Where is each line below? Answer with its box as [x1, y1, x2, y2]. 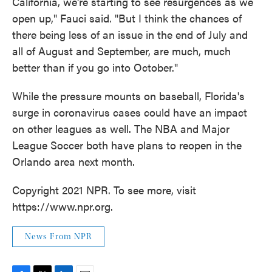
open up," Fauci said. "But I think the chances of [12, 10, 242, 26]
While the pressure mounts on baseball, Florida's [12, 88, 245, 104]
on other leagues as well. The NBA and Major [12, 121, 229, 137]
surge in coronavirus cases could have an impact [12, 104, 247, 120]
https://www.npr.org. [12, 199, 113, 214]
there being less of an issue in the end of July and [12, 27, 248, 42]
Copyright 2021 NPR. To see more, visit [12, 182, 196, 198]
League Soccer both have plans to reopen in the [12, 137, 242, 153]
